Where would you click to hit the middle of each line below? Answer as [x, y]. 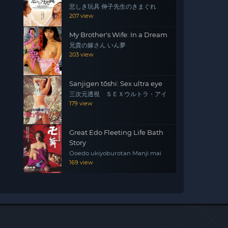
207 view [81, 16]
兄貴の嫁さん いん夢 [97, 45]
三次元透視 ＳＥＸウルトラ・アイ [118, 94]
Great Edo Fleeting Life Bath [116, 132]
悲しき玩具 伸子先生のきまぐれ [113, 7]
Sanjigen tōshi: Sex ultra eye [116, 83]
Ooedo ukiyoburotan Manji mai [115, 153]
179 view [81, 103]
